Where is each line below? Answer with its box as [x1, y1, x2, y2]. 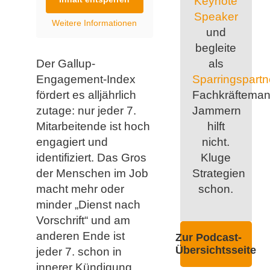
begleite [195, 41, 237, 54]
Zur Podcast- [175, 231, 242, 243]
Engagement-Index [36, 72, 136, 86]
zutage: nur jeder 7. [36, 104, 136, 117]
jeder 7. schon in [36, 245, 122, 258]
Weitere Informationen [52, 17, 137, 28]
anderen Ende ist [36, 229, 125, 242]
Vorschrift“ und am [36, 213, 130, 227]
